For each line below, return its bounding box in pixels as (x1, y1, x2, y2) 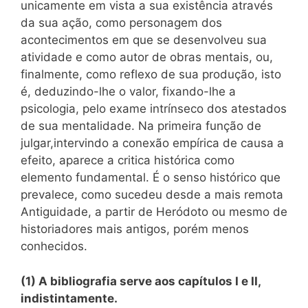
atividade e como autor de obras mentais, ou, (21, 50, 273, 64)
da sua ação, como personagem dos (21, 16, 222, 30)
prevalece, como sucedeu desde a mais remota (21, 188, 283, 201)
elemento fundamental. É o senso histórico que (21, 170, 280, 184)
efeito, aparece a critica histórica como (21, 153, 234, 167)
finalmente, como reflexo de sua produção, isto (21, 67, 281, 81)
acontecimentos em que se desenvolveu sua (21, 33, 267, 47)
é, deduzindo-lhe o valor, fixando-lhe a (21, 85, 236, 98)
